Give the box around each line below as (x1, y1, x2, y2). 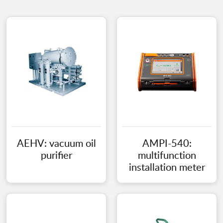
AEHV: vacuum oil (16, 136, 96, 150)
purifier (40, 148, 72, 162)
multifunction (137, 148, 196, 162)
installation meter (128, 160, 205, 174)
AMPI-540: (142, 136, 192, 150)
